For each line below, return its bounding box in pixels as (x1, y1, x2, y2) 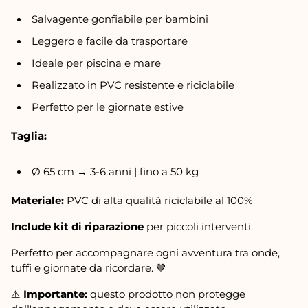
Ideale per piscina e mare (31, 57, 161, 69)
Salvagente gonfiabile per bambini (31, 13, 208, 25)
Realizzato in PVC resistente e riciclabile (31, 79, 234, 91)
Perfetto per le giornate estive (31, 101, 184, 113)
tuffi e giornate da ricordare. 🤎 (11, 262, 166, 274)
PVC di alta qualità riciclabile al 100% (64, 195, 252, 207)
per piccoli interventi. (144, 221, 253, 233)
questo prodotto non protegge (87, 288, 245, 300)
